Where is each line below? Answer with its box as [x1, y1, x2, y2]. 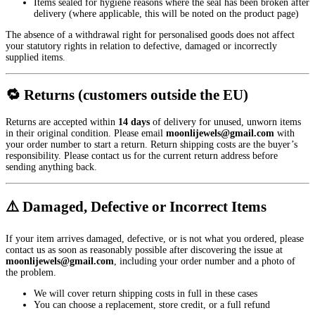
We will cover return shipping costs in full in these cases [34, 288, 257, 299]
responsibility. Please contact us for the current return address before [6, 150, 278, 161]
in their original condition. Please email [6, 127, 166, 139]
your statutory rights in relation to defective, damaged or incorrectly [6, 40, 277, 51]
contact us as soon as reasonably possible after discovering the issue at [6, 244, 283, 255]
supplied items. [6, 51, 65, 63]
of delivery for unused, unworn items [150, 116, 301, 127]
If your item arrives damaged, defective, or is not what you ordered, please [6, 233, 304, 244]
